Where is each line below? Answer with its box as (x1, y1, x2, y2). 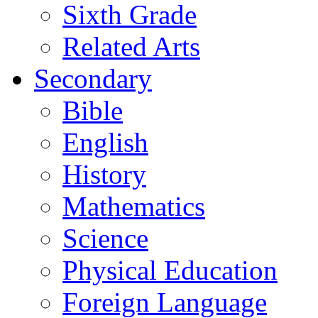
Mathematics (62, 190, 205, 221)
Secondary (34, 62, 152, 94)
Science (62, 222, 148, 253)
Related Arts (62, 31, 200, 62)
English (62, 126, 148, 158)
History (62, 158, 146, 190)
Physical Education (62, 254, 278, 285)
